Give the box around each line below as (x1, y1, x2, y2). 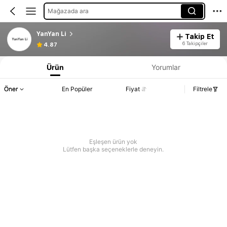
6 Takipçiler (182, 40, 208, 46)
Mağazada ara (47, 7, 89, 15)
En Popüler (61, 85, 92, 93)
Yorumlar (152, 62, 181, 71)
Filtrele (193, 85, 212, 93)
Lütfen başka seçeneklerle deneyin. (63, 145, 164, 154)
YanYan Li (36, 30, 66, 37)
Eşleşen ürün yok (89, 138, 138, 146)
